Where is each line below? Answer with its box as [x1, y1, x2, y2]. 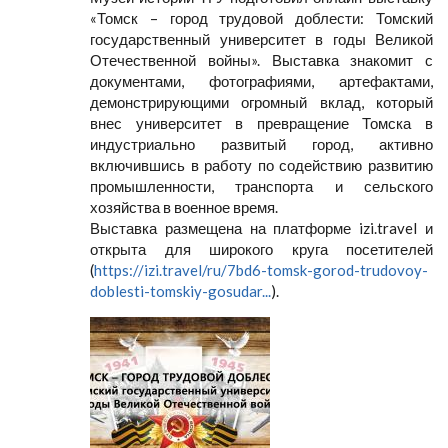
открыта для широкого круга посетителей [90, 240, 433, 258]
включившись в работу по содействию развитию [90, 156, 433, 174]
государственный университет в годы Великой [90, 30, 433, 48]
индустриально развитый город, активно [90, 135, 433, 153]
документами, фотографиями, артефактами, [90, 72, 433, 90]
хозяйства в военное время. [90, 198, 278, 216]
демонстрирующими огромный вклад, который [90, 93, 433, 111]
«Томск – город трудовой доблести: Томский [90, 9, 433, 27]
